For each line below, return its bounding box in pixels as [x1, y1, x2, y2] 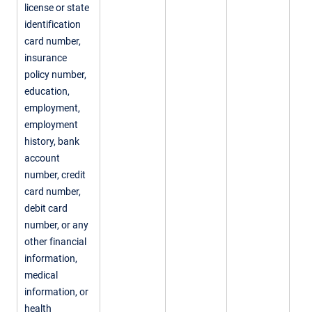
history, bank [24, 135, 79, 147]
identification [24, 18, 81, 30]
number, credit [24, 169, 86, 180]
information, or [24, 286, 88, 297]
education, [24, 85, 70, 97]
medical [24, 269, 58, 281]
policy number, [24, 68, 86, 80]
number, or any [24, 219, 88, 231]
